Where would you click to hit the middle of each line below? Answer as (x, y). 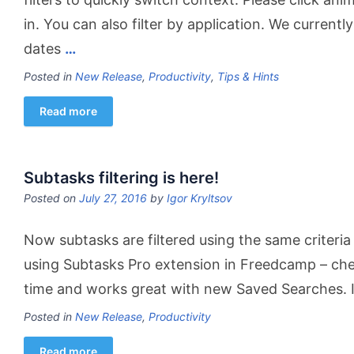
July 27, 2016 (113, 198)
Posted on (51, 198)
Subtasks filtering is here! (121, 178)
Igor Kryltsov (200, 198)
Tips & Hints (248, 76)
